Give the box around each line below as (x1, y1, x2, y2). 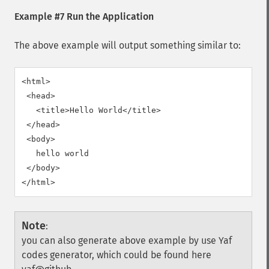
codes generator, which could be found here (22, 249, 211, 261)
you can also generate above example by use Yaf (22, 235, 232, 246)
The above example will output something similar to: (14, 40, 241, 51)
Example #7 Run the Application (14, 11, 154, 22)
